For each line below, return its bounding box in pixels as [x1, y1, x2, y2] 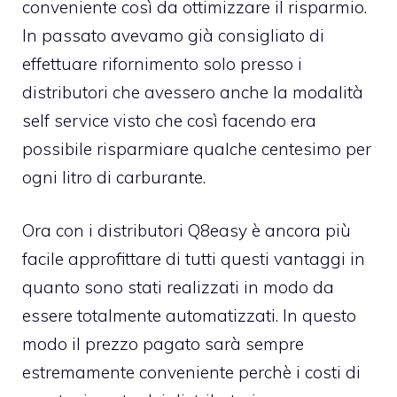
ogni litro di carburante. [22, 166, 206, 188]
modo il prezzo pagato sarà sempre [22, 333, 304, 354]
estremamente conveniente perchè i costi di [22, 362, 361, 383]
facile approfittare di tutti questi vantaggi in [22, 248, 365, 269]
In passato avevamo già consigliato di [22, 24, 324, 46]
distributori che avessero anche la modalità [22, 81, 363, 103]
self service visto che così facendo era [22, 109, 316, 131]
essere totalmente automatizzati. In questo [22, 305, 356, 326]
